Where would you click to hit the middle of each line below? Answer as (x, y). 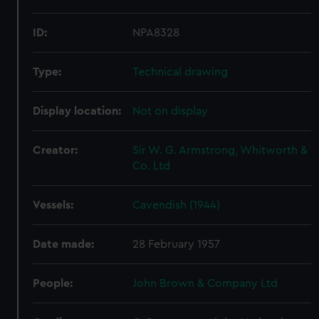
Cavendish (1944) (177, 205)
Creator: (56, 150)
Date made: (64, 244)
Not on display (171, 111)
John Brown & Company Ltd (205, 283)
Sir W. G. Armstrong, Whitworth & (220, 150)
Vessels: (53, 205)
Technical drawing (181, 72)
